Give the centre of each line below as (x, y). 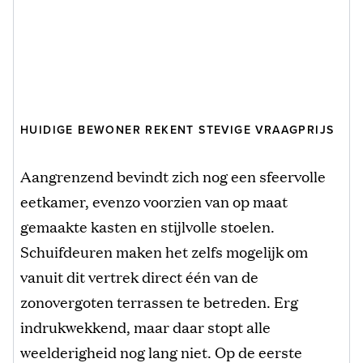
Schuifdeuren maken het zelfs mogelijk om (164, 252)
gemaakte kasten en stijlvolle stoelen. (147, 226)
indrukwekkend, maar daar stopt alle (145, 327)
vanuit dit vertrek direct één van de (139, 277)
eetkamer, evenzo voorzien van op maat (154, 201)
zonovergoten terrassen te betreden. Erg (159, 302)
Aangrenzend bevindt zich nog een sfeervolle (173, 176)
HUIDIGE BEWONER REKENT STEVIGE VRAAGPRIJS (177, 130)
